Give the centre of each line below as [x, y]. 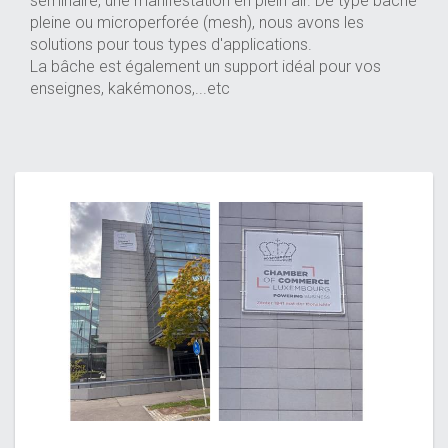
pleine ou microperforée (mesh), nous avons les [197, 22]
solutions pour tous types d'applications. [171, 44]
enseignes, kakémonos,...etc [130, 88]
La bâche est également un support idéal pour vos [205, 66]
